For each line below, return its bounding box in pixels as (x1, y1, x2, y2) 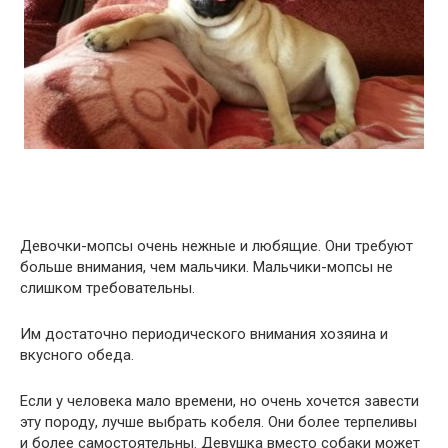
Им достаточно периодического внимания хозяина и (20, 325, 388, 344)
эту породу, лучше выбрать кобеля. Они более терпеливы (20, 413, 417, 432)
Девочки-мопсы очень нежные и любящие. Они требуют (20, 237, 413, 256)
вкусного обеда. (20, 346, 134, 365)
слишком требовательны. (20, 279, 195, 298)
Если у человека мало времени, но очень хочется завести (20, 392, 419, 411)
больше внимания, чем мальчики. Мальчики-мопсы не (20, 258, 393, 277)
